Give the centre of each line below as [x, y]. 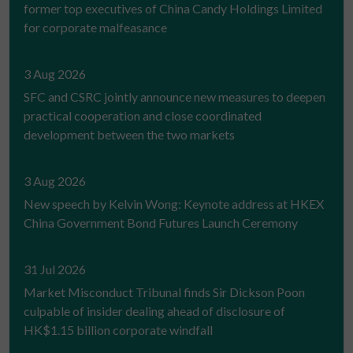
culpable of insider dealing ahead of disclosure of [154, 310]
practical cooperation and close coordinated [143, 115]
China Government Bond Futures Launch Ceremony [161, 222]
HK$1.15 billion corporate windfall [118, 329]
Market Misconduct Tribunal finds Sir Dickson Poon [164, 292]
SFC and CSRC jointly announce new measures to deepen [175, 96]
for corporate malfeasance [95, 27]
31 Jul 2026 [55, 269]
